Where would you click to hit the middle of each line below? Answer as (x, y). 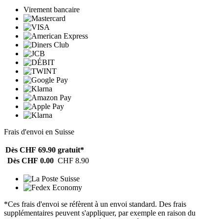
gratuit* (71, 150)
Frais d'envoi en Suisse (39, 131)
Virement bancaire (52, 9)
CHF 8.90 (73, 160)
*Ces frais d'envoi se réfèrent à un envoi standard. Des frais (95, 204)
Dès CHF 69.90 (31, 150)
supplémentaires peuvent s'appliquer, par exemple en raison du (100, 213)
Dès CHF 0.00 (31, 160)
